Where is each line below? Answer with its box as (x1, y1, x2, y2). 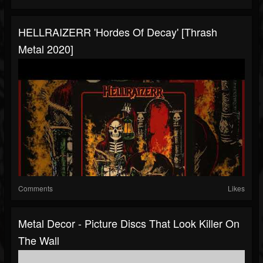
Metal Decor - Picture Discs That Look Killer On (18, 215, 240, 231)
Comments (18, 183, 53, 194)
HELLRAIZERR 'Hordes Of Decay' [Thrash (18, 24, 217, 40)
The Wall (18, 232, 59, 248)
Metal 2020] (18, 41, 73, 57)
